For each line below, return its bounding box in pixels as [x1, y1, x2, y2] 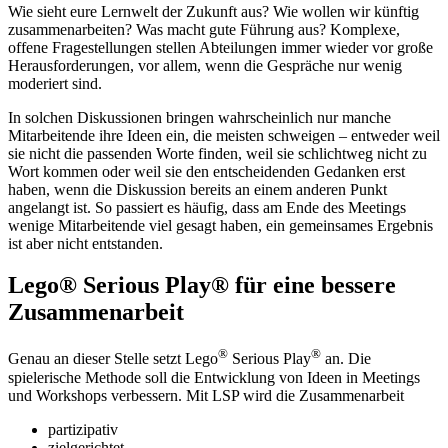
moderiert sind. [8, 74, 102, 92]
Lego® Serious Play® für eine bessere [8, 272, 396, 299]
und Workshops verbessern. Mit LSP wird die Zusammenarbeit [8, 386, 404, 404]
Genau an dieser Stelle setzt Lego [8, 350, 218, 368]
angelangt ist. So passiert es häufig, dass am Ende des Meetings [8, 198, 406, 216]
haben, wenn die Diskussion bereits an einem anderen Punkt [8, 180, 387, 198]
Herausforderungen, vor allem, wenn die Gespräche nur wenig [8, 56, 402, 74]
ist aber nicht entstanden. [8, 234, 163, 252]
